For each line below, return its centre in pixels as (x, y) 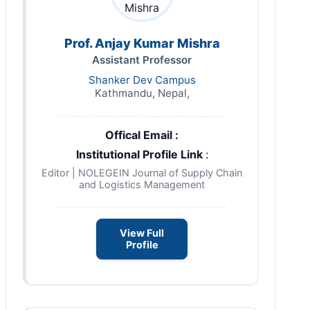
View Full (142, 233)
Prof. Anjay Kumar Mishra (142, 44)
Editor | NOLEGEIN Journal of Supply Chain (142, 173)
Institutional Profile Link (140, 155)
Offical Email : (142, 135)
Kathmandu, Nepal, (142, 93)
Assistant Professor (142, 60)
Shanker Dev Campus (142, 80)
